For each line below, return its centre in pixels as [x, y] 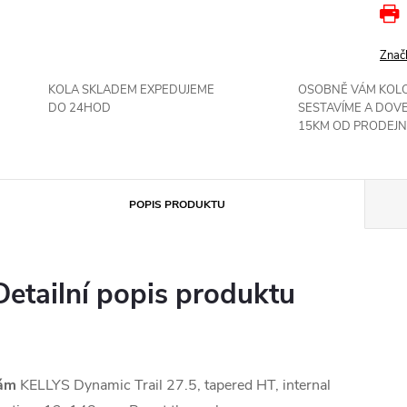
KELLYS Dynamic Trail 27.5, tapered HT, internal [174, 386]
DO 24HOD [79, 109]
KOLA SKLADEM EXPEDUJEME [131, 90]
